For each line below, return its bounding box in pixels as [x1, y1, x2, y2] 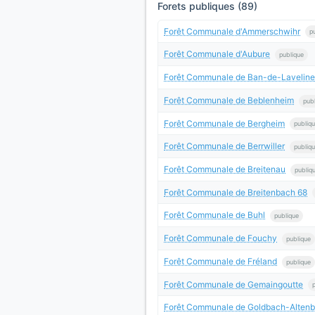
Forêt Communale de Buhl [164, 210, 265, 221]
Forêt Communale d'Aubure [164, 49, 270, 60]
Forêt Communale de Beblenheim [164, 94, 294, 105]
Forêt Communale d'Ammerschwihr [164, 25, 300, 37]
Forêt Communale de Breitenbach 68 [164, 186, 307, 198]
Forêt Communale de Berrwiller [164, 141, 285, 152]
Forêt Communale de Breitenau [164, 164, 285, 175]
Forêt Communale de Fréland [164, 255, 277, 266]
